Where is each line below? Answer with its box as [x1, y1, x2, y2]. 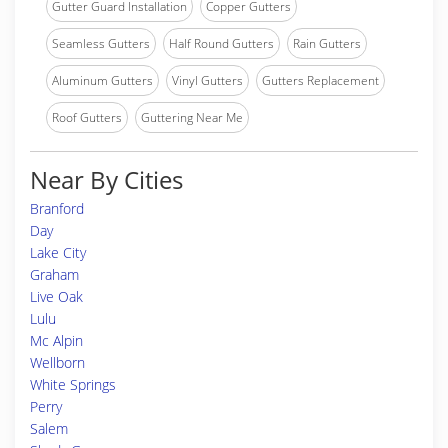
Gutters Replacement [262, 72, 379, 89]
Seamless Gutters [52, 35, 150, 52]
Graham [30, 265, 79, 284]
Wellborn [30, 353, 85, 372]
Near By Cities [30, 163, 183, 196]
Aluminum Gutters [52, 72, 153, 89]
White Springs [30, 375, 116, 394]
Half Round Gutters [169, 35, 274, 52]
